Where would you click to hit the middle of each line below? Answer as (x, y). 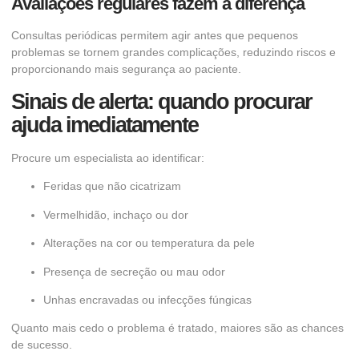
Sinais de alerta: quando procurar (161, 102)
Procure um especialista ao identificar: (108, 158)
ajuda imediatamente (105, 125)
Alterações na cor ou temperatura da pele (149, 243)
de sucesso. (42, 345)
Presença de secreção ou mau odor (134, 271)
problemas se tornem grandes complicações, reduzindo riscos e (173, 52)
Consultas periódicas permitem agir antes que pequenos (155, 36)
